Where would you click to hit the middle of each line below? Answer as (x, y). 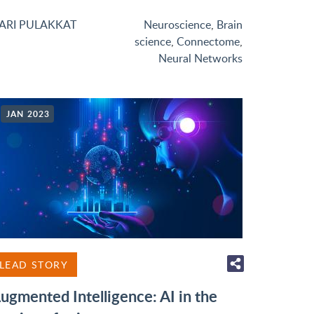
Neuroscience (177, 25)
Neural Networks (200, 58)
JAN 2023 (28, 114)
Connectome (208, 41)
